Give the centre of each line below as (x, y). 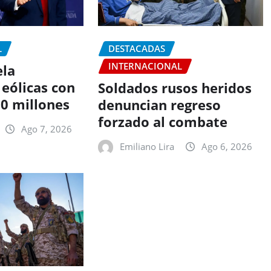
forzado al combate (162, 122)
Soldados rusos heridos (175, 88)
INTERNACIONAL (145, 66)
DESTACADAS (136, 48)
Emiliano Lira (147, 147)
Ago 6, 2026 (227, 147)
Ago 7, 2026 (47, 129)
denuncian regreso (159, 105)
